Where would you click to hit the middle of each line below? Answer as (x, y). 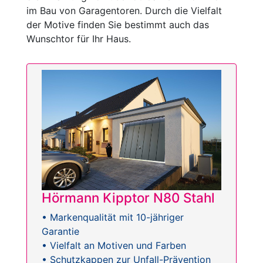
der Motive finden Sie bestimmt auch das (118, 25)
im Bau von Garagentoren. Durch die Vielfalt (124, 11)
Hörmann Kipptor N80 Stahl (128, 197)
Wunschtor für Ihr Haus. (79, 39)
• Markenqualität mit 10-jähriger (113, 217)
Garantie (60, 231)
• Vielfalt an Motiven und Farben (114, 245)
